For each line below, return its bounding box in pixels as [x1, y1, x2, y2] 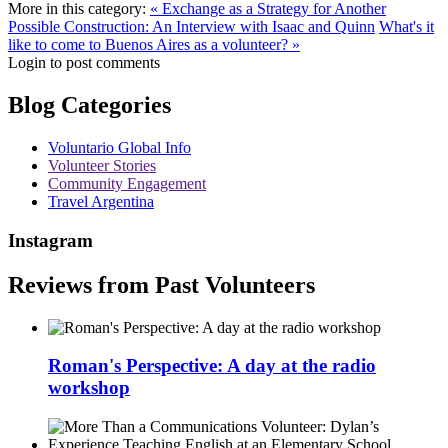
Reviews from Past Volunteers [8, 271, 315, 298]
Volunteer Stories [48, 157, 156, 175]
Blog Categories [8, 92, 171, 119]
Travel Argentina [48, 193, 154, 211]
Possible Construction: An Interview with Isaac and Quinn [8, 18, 375, 36]
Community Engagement [48, 175, 206, 193]
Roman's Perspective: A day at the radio [48, 355, 376, 377]
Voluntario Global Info [48, 139, 191, 157]
